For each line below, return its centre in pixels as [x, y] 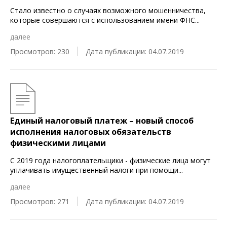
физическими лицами [58, 143]
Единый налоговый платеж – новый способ [102, 121]
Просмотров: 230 [40, 51]
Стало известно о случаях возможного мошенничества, [108, 10]
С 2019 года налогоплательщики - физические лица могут [110, 160]
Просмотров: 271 [40, 201]
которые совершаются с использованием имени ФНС [103, 20]
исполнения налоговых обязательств [91, 132]
